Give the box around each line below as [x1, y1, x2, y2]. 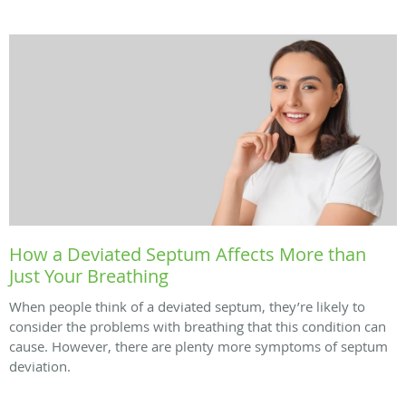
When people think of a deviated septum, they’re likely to [9, 296, 365, 315]
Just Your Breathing [9, 263, 169, 288]
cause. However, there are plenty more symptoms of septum [9, 336, 388, 355]
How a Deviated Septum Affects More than [9, 241, 366, 266]
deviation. [9, 356, 71, 375]
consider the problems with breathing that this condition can [9, 316, 386, 335]
